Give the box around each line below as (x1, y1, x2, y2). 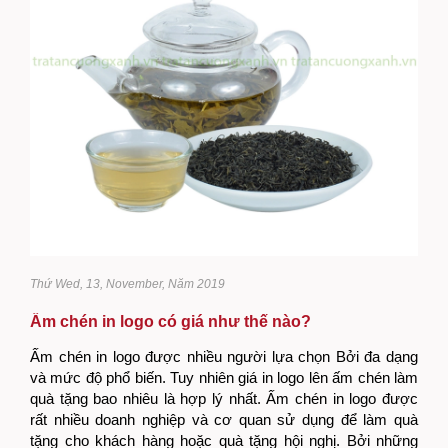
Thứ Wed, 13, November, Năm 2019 (30, 276, 225, 291)
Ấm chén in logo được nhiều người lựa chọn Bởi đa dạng (30, 347, 418, 365)
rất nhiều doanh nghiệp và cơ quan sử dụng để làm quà (30, 410, 418, 428)
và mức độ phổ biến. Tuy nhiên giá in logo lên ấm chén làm (30, 368, 418, 386)
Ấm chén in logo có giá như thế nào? (30, 312, 311, 330)
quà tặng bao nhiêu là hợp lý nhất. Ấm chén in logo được (30, 389, 418, 407)
